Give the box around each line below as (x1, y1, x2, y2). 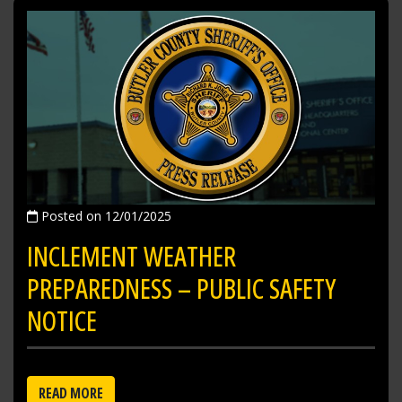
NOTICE (27, 301, 97, 339)
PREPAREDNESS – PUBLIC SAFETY (27, 269, 336, 307)
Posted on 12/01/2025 (38, 206, 171, 224)
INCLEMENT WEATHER (27, 237, 236, 275)
